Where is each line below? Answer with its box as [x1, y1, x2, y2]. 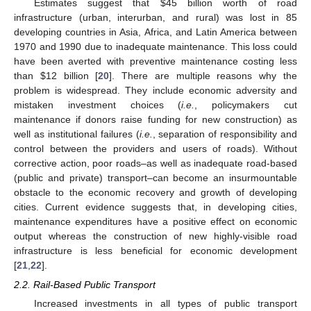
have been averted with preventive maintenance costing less [14, 56, 297, 67]
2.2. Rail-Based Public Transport [14, 279, 155, 291]
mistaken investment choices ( [14, 99, 182, 110]
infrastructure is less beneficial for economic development [14, 245, 297, 256]
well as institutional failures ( [14, 128, 140, 140]
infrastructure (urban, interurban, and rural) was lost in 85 [14, 12, 297, 23]
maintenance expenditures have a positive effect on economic [14, 216, 297, 227]
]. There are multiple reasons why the [109, 70, 298, 81]
